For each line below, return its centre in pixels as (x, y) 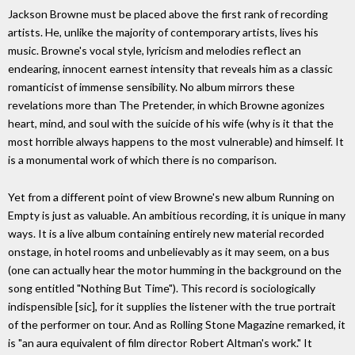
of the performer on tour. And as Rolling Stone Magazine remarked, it (177, 324)
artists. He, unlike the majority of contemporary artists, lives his (163, 32)
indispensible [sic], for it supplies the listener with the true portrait (172, 306)
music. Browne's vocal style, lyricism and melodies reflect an (155, 50)
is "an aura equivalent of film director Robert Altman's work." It (160, 342)
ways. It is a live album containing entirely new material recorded (166, 233)
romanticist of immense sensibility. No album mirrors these (151, 86)
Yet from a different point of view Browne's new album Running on (171, 197)
